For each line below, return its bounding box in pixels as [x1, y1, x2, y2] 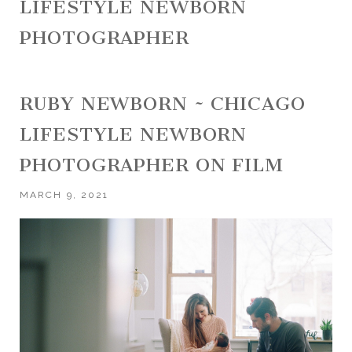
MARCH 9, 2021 [20, 189, 108, 200]
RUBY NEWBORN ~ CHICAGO [20, 93, 306, 115]
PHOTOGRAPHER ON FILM [20, 154, 284, 176]
